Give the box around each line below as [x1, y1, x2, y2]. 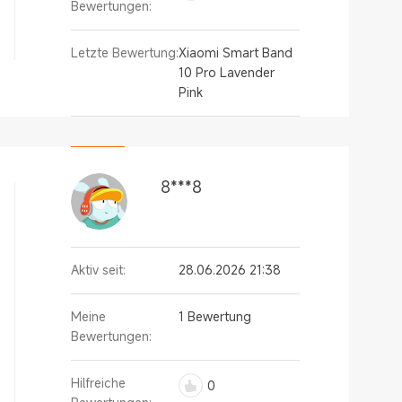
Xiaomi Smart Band [179, 44, 293, 61]
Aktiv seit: [71, 261, 126, 278]
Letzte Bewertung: [71, 44, 179, 61]
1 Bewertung [179, 308, 251, 325]
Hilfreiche [71, 374, 126, 391]
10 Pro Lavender [179, 64, 275, 81]
